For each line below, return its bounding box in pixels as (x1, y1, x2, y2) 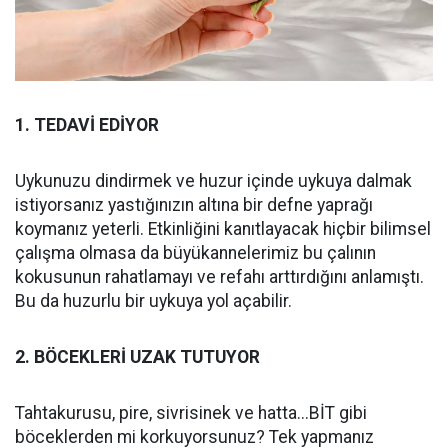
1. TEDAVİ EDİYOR (15, 114, 159, 135)
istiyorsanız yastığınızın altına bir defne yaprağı (15, 194, 373, 215)
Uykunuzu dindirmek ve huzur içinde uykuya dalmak (15, 170, 412, 191)
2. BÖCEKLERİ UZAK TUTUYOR (15, 346, 260, 367)
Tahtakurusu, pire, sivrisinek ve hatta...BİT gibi (15, 402, 367, 423)
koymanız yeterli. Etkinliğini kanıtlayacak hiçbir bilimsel (15, 218, 431, 239)
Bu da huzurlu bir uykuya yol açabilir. (15, 290, 292, 311)
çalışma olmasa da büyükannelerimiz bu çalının (15, 242, 376, 263)
